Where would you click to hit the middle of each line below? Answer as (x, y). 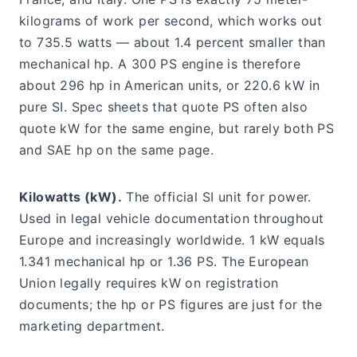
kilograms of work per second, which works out (171, 21)
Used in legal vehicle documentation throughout (172, 219)
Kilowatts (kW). (71, 197)
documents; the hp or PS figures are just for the (171, 305)
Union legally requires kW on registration (149, 283)
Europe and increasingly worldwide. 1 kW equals (172, 240)
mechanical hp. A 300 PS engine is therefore (160, 64)
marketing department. (92, 326)
